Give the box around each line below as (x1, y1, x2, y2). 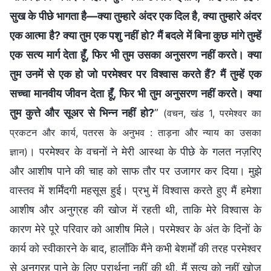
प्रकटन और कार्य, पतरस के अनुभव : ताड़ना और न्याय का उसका (10, 126, 261, 139)
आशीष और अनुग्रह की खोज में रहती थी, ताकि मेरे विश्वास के (10, 203, 261, 216)
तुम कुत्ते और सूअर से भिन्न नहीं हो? (10, 106, 154, 119)
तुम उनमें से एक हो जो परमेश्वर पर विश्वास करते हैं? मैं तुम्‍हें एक (10, 67, 261, 80)
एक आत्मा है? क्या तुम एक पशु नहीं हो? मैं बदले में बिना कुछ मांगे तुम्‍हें (10, 28, 261, 42)
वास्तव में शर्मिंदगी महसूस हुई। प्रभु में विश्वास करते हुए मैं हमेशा (10, 183, 261, 197)
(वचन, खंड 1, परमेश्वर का (163, 106, 262, 119)
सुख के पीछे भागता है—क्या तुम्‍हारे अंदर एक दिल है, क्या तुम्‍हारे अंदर (10, 9, 261, 22)
